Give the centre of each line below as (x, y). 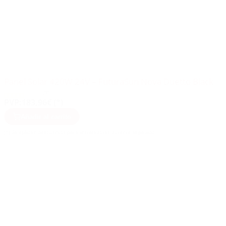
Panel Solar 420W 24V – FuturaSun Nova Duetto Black (109, 82)
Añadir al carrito (46, 117)
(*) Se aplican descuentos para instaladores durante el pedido (79, 132)
